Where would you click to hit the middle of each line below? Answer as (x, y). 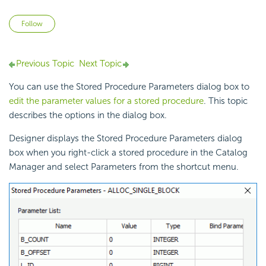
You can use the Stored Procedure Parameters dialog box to (129, 87)
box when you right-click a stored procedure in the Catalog (128, 153)
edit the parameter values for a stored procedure (106, 101)
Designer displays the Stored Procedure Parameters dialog (126, 139)
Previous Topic (45, 64)
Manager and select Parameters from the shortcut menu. (124, 167)
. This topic (226, 101)
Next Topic (100, 64)
